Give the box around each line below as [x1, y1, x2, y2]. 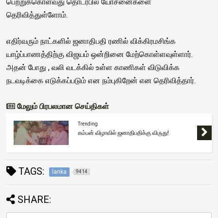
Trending [78, 121, 98, 127]
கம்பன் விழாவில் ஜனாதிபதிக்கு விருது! [78, 129, 169, 137]
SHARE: [18, 194, 52, 206]
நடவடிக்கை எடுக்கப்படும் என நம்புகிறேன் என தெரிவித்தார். [6, 76, 198, 86]
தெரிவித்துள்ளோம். [6, 10, 70, 20]
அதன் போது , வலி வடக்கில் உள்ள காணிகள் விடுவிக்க [6, 63, 180, 73]
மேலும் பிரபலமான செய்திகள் [15, 102, 109, 111]
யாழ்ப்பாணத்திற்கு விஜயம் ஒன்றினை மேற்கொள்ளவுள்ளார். [6, 50, 193, 59]
